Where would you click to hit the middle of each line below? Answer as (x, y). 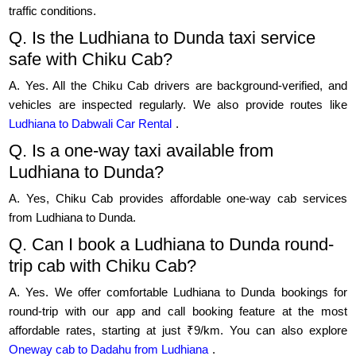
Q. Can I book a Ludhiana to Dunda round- (172, 245)
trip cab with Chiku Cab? (103, 266)
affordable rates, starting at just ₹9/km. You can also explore (178, 331)
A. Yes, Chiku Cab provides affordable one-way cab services (178, 199)
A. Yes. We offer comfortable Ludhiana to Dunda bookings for (178, 292)
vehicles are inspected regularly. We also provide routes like (178, 105)
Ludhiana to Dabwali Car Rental (91, 124)
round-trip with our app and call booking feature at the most (178, 311)
